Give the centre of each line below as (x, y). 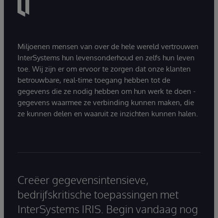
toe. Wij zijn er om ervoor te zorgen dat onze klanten (104, 69)
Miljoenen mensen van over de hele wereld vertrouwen (108, 46)
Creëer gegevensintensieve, (83, 179)
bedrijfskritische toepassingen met (98, 194)
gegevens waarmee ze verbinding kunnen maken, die (106, 102)
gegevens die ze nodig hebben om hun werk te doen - (107, 91)
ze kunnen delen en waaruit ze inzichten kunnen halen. (108, 113)
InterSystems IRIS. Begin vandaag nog (108, 209)
